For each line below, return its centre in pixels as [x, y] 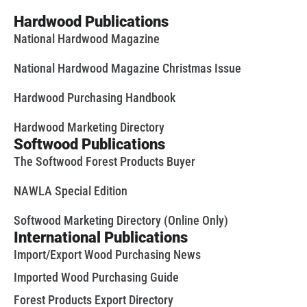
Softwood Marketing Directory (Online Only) [121, 220]
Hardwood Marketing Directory [89, 127]
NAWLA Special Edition [71, 191]
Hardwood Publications [91, 21]
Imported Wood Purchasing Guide [96, 277]
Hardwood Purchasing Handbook [95, 97]
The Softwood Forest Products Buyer [105, 161]
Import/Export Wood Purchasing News [107, 254]
